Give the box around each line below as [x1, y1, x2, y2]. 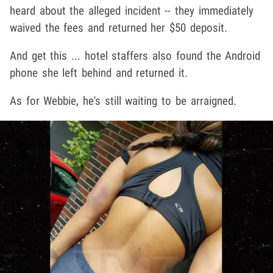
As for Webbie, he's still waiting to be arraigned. [10, 94, 236, 108]
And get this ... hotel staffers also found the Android [10, 49, 261, 63]
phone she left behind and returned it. [10, 66, 188, 80]
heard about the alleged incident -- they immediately [10, 4, 253, 18]
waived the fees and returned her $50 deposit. [10, 21, 227, 35]
